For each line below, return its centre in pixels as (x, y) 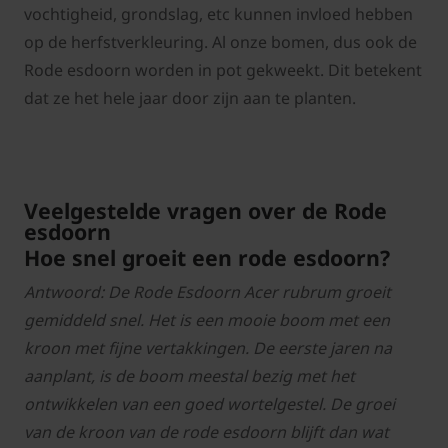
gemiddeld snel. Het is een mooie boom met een (207, 320)
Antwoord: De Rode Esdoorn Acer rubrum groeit (207, 292)
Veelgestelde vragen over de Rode (205, 211)
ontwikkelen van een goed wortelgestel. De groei (209, 404)
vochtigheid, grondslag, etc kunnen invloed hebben (218, 14)
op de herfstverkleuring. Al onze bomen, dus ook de (220, 42)
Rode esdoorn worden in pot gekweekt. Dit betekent (223, 70)
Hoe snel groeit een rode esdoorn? (207, 258)
